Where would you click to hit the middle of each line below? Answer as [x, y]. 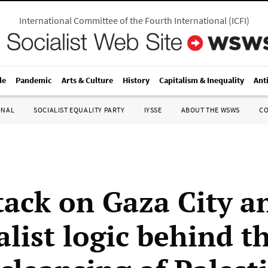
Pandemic [34, 80]
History [136, 80]
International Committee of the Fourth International [123, 20]
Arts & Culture [87, 80]
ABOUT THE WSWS [210, 110]
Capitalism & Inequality [202, 80]
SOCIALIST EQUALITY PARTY [79, 110]
